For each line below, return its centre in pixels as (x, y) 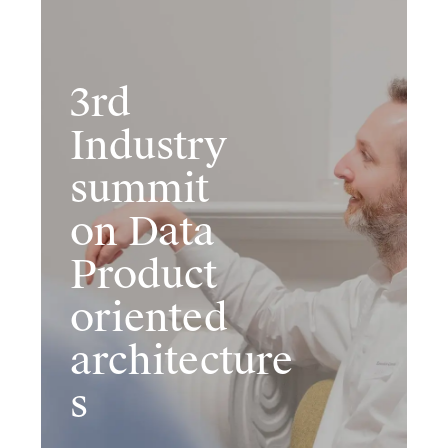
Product (143, 274)
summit (139, 188)
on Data (142, 231)
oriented (148, 317)
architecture (181, 360)
